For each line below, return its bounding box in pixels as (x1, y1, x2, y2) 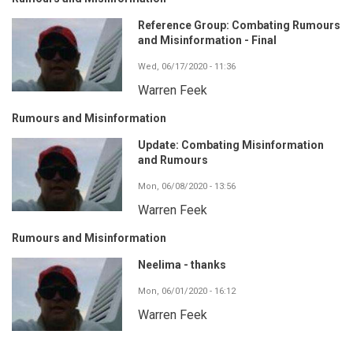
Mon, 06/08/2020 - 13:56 (138, 180, 236, 191)
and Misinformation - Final (138, 33, 277, 46)
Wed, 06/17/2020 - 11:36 (138, 61, 236, 72)
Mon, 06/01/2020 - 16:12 (138, 285, 236, 296)
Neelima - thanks (138, 258, 226, 271)
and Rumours (138, 153, 208, 166)
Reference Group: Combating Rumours (138, 18, 340, 32)
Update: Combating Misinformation (138, 138, 324, 151)
